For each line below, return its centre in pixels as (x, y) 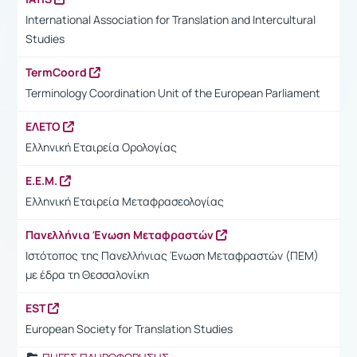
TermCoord (57, 72)
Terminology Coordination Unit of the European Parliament (173, 92)
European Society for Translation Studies (129, 328)
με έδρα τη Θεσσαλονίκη (87, 274)
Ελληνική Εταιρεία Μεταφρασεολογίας (125, 201)
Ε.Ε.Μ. (43, 180)
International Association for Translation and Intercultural (171, 19)
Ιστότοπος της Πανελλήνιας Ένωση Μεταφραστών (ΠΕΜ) (172, 255)
